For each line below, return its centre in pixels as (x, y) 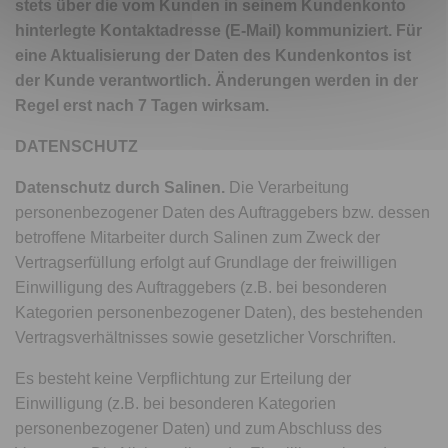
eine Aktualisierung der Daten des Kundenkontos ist (213, 55)
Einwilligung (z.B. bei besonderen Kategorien (176, 403)
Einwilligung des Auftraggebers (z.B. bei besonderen (201, 287)
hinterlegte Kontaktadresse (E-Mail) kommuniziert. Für (219, 30)
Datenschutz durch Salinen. (120, 187)
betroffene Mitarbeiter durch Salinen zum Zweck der (198, 237)
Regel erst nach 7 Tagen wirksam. (142, 105)
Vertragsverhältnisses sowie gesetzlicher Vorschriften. (206, 337)
